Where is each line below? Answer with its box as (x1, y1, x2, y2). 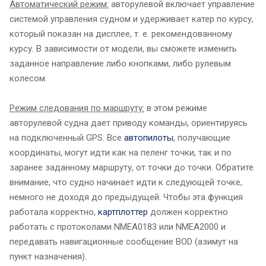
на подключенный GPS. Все (9, 132, 124, 143)
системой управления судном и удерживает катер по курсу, (9, 13, 254, 24)
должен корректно (148, 206, 228, 217)
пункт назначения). (9, 251, 87, 262)
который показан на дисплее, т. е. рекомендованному (9, 28, 232, 39)
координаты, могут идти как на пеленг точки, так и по (9, 147, 232, 158)
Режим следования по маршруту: (9, 102, 144, 113)
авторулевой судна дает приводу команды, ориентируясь (9, 117, 248, 128)
